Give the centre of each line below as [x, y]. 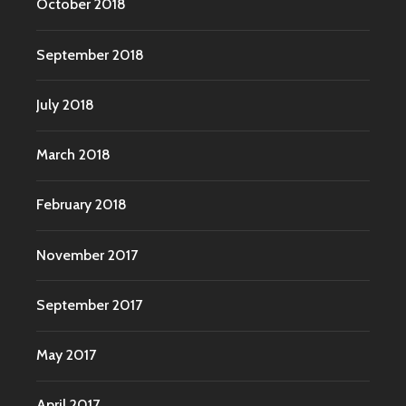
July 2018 [65, 104]
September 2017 [89, 304]
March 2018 [73, 155]
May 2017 [66, 355]
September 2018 [90, 54]
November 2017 [87, 255]
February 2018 [82, 205]
